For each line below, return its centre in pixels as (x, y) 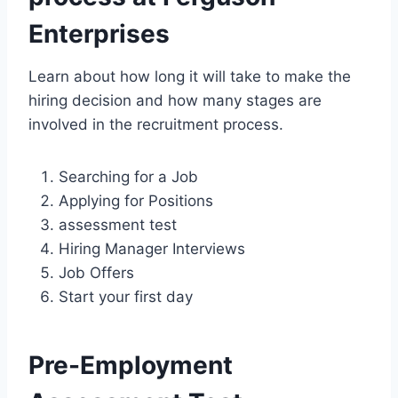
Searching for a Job (128, 176)
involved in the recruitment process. (156, 124)
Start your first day (126, 296)
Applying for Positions (136, 200)
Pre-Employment (131, 365)
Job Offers (96, 272)
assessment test (118, 224)
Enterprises (99, 33)
